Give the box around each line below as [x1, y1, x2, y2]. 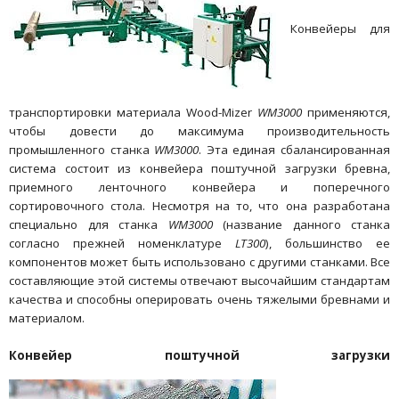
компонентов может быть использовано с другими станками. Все [9, 253, 390, 270]
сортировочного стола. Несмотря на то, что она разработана [9, 197, 390, 214]
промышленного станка [9, 141, 155, 158]
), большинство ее [265, 234, 390, 251]
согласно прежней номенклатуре [9, 234, 235, 251]
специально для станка [9, 216, 168, 232]
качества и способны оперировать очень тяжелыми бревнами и [9, 290, 390, 307]
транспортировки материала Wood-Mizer [9, 103, 257, 120]
